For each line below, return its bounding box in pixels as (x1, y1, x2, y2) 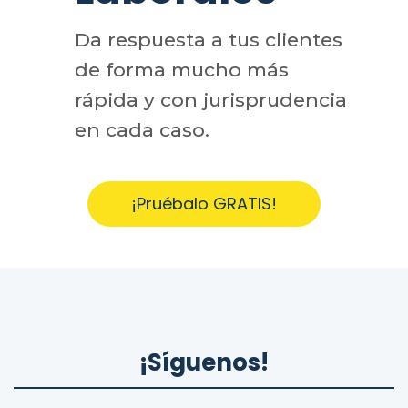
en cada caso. (74, 117, 209, 141)
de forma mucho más (74, 57, 289, 81)
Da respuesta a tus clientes (74, 27, 342, 51)
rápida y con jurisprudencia (74, 87, 347, 111)
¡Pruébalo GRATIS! (130, 191, 277, 215)
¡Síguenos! (139, 345, 269, 379)
